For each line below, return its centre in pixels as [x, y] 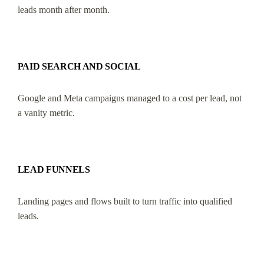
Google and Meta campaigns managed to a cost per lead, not [129, 98]
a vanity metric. [46, 113]
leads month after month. [63, 9]
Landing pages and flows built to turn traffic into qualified [125, 202]
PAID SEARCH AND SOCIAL [79, 67]
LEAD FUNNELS [54, 170]
